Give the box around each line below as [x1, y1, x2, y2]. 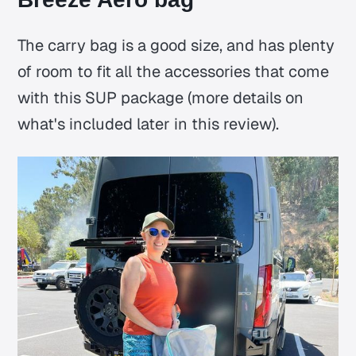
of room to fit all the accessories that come [17, 60, 330, 82]
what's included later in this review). [17, 113, 280, 134]
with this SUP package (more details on [17, 87, 304, 108]
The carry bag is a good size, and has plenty [17, 34, 335, 56]
